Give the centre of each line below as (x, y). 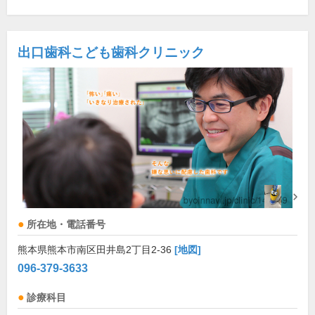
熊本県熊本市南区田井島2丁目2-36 (96, 250)
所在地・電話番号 (66, 225)
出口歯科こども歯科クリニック (111, 52)
